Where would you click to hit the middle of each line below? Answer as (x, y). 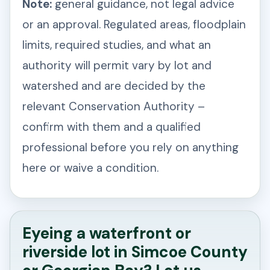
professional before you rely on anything (130, 148)
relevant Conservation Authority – (114, 107)
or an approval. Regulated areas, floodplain (134, 25)
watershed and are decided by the (114, 86)
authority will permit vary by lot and (117, 66)
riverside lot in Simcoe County (135, 252)
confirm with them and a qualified (111, 127)
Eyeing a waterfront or (107, 234)
